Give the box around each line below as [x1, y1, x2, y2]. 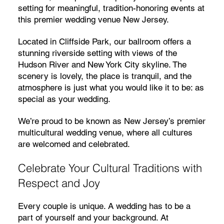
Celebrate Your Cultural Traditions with [17, 161, 202, 174]
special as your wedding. [17, 94, 110, 104]
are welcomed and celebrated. [17, 138, 130, 149]
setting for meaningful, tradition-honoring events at [17, 3, 204, 13]
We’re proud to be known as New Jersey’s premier [17, 115, 205, 126]
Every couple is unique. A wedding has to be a [17, 201, 190, 211]
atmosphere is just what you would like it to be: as [17, 82, 204, 93]
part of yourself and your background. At [17, 212, 168, 223]
